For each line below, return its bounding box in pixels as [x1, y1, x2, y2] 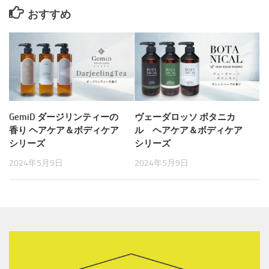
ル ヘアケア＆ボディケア [134, 125, 243, 136]
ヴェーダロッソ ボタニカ [134, 112, 235, 123]
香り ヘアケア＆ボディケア [9, 125, 119, 136]
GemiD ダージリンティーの [9, 112, 118, 123]
